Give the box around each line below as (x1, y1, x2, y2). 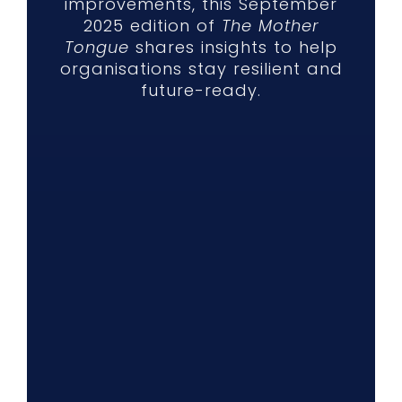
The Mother (221, 14, 319, 38)
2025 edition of (83, 14, 222, 38)
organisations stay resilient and (59, 57, 343, 81)
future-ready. (141, 79, 261, 102)
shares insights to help (129, 36, 337, 59)
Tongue (65, 36, 129, 59)
